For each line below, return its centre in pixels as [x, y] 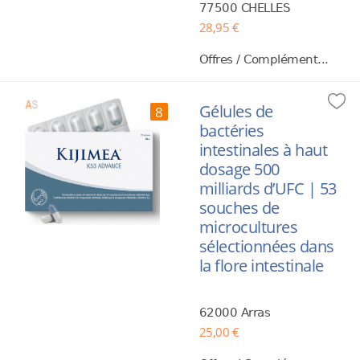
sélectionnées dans [266, 246]
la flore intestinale [261, 266]
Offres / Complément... [264, 59]
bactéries [231, 131]
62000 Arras [235, 313]
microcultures [248, 227]
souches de [239, 208]
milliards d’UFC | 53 [268, 188]
